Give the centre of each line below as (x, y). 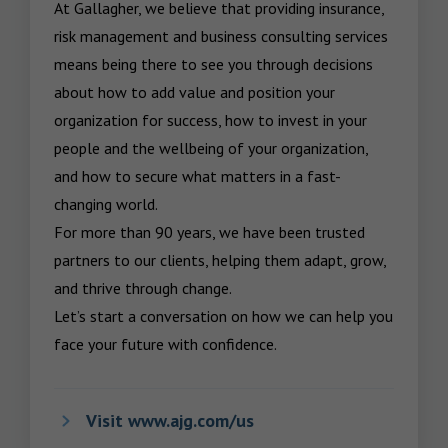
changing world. (106, 204)
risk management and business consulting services (221, 36)
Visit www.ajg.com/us (170, 420)
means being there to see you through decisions (213, 64)
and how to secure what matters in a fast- (197, 176)
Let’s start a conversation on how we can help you (223, 316)
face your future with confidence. (165, 344)
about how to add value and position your (194, 92)
